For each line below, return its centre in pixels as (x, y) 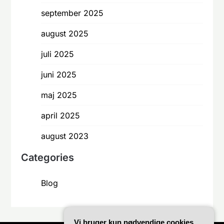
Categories (48, 157)
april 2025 (61, 115)
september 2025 (72, 13)
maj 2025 (59, 95)
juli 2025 (58, 54)
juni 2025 (59, 74)
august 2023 (65, 136)
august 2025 (65, 33)
